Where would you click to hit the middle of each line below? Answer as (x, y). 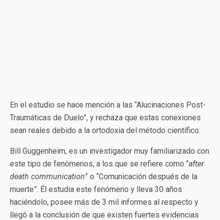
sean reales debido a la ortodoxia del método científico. (105, 130)
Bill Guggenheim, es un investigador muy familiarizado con (110, 151)
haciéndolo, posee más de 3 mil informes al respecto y (104, 202)
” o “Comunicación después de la (141, 176)
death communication (47, 176)
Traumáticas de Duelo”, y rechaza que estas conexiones (105, 117)
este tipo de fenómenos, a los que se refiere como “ (99, 164)
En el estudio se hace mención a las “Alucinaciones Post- (108, 105)
